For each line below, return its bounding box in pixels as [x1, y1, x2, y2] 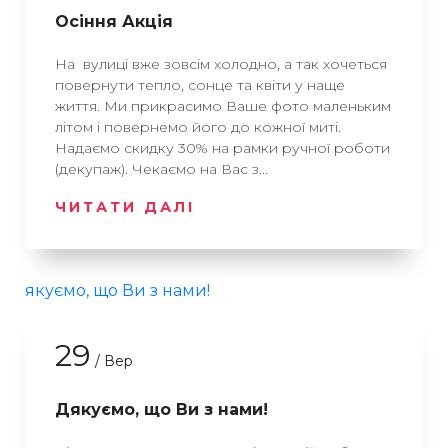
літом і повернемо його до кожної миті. [55, 118, 341, 136]
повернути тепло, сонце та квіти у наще [55, 76, 345, 94]
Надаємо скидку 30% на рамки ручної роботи [55, 139, 390, 157]
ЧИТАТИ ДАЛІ [55, 198, 195, 216]
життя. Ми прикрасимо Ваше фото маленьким [55, 97, 391, 115]
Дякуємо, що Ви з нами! [55, 400, 268, 419]
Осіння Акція [55, 12, 173, 31]
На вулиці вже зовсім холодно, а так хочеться [55, 55, 387, 73]
